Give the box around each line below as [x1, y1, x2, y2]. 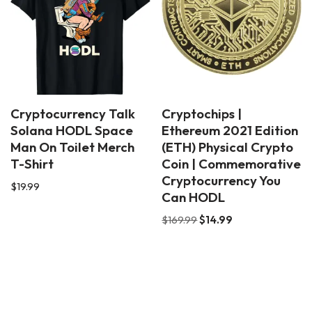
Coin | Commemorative [162, 155, 302, 172]
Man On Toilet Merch [10, 139, 134, 155]
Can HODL [162, 189, 226, 205]
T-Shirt [10, 155, 54, 172]
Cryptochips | [162, 105, 242, 122]
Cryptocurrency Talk [10, 105, 135, 122]
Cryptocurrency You [162, 172, 281, 189]
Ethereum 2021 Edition [162, 122, 299, 139]
